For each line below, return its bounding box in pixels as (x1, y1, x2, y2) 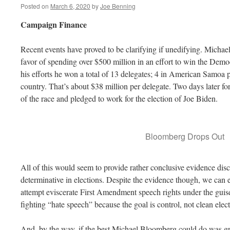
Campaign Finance (21, 18, 87, 30)
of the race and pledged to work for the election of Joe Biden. (21, 93, 220, 104)
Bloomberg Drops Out (145, 130, 224, 142)
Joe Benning (100, 2, 136, 10)
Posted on (21, 2, 49, 10)
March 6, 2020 (50, 2, 90, 10)
